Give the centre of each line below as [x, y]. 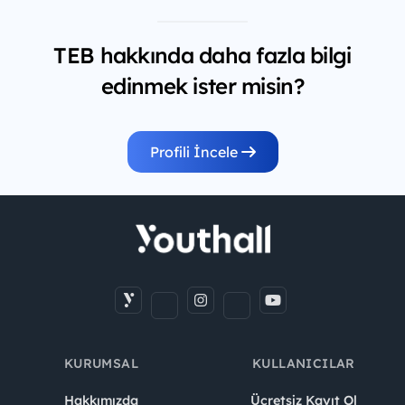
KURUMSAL [101, 363]
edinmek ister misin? [202, 85]
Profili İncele [195, 151]
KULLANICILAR [304, 363]
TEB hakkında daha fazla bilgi [202, 55]
